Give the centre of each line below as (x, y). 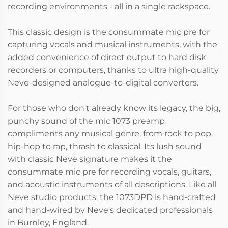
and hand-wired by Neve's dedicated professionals (110, 210)
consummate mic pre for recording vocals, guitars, (109, 172)
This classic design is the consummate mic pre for (109, 32)
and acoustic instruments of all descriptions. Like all (112, 184)
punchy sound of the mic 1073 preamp (86, 121)
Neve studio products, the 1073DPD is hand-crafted (112, 197)
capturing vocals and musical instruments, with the (112, 44)
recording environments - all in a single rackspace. (109, 6)
